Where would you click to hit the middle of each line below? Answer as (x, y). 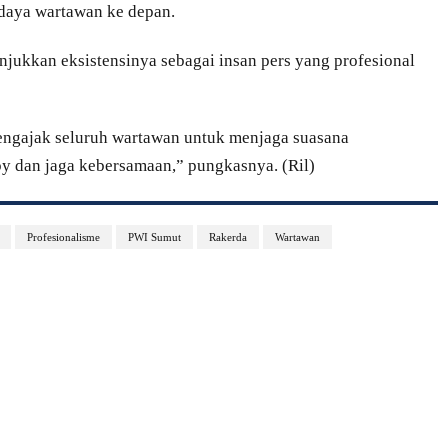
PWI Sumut (154, 237)
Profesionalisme (63, 237)
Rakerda (227, 237)
